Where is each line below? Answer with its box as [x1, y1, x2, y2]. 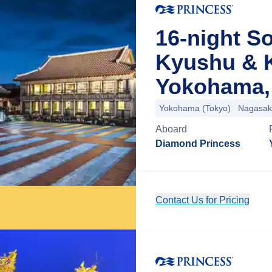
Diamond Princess [155, 138, 240, 149]
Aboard [155, 124, 187, 134]
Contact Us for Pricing [155, 195, 250, 205]
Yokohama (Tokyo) [159, 103, 231, 113]
